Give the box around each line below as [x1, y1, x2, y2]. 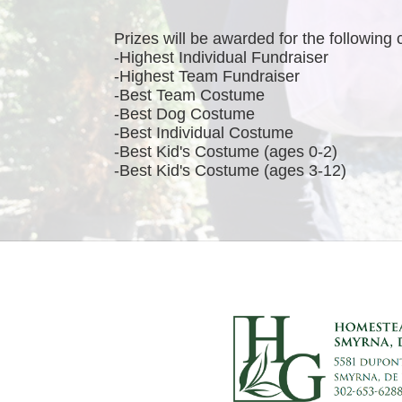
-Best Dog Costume [114, 105, 255, 124]
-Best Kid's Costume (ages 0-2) [114, 143, 337, 162]
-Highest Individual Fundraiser [114, 48, 328, 67]
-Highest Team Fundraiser [114, 67, 300, 86]
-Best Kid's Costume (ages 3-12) [114, 162, 346, 180]
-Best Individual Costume [114, 124, 293, 143]
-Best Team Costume [114, 86, 265, 105]
